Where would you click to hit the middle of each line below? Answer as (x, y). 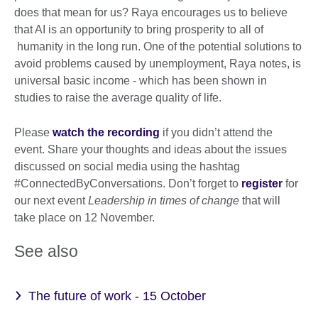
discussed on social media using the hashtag (127, 166)
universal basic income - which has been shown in (141, 80)
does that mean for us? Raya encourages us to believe (151, 12)
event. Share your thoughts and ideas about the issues (150, 149)
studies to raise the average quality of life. (118, 97)
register (262, 183)
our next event (51, 200)
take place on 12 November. (84, 217)
